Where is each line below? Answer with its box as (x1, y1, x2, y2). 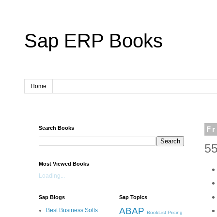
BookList (147, 210, 166, 216)
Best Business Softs (46, 207, 98, 214)
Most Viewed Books (39, 161, 89, 167)
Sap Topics (119, 194, 147, 201)
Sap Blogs (39, 194, 65, 201)
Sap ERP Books (24, 30, 163, 51)
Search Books (39, 125, 74, 131)
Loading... (39, 172, 65, 180)
